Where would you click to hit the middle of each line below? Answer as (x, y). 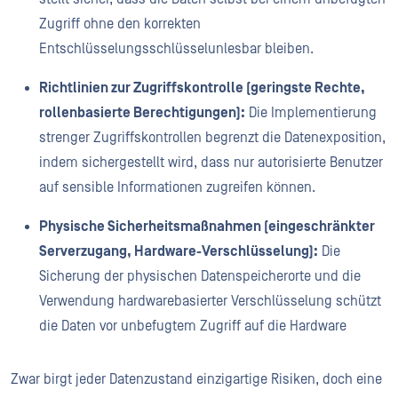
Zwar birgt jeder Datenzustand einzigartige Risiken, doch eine (196, 379)
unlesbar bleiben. (263, 48)
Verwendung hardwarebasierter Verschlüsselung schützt (210, 301)
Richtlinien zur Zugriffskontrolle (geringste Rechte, (202, 88)
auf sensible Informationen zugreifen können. (179, 187)
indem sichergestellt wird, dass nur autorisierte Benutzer (211, 162)
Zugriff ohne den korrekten (120, 24)
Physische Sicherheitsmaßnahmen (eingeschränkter (207, 226)
